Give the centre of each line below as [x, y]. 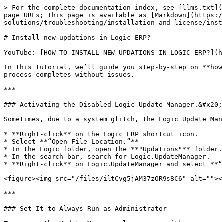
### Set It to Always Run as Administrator [85, 208]
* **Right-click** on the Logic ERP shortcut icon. [101, 134]
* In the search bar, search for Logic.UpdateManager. [107, 156]
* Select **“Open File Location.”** [71, 141]
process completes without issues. [69, 75]
